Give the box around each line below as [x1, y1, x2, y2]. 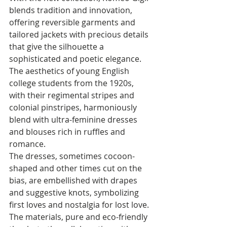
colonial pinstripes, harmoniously [9, 101, 139, 113]
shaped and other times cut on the [9, 162, 144, 174]
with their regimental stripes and [9, 89, 136, 101]
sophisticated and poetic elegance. [9, 53, 143, 64]
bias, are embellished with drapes [9, 174, 139, 186]
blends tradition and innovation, [9, 4, 134, 16]
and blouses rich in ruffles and [9, 126, 127, 137]
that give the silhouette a [9, 41, 106, 52]
